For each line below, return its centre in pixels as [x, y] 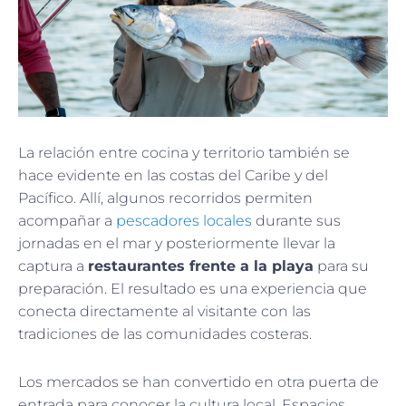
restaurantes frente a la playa [201, 266]
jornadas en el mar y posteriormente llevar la [177, 244]
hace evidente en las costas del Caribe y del [173, 176]
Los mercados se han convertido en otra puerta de [198, 382]
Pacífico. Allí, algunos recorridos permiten [165, 198]
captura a [53, 266]
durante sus [296, 221]
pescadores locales [184, 221]
